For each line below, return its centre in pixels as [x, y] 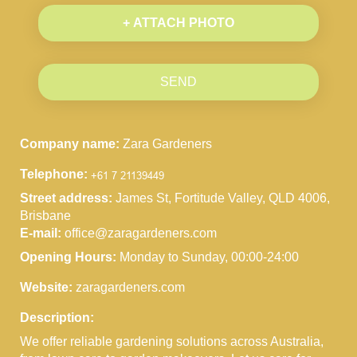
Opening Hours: [68, 257]
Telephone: [54, 174]
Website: [46, 287]
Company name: [70, 143]
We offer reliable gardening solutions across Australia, [172, 341]
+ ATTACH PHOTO [178, 22]
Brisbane [45, 215]
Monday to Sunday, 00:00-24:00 [209, 257]
